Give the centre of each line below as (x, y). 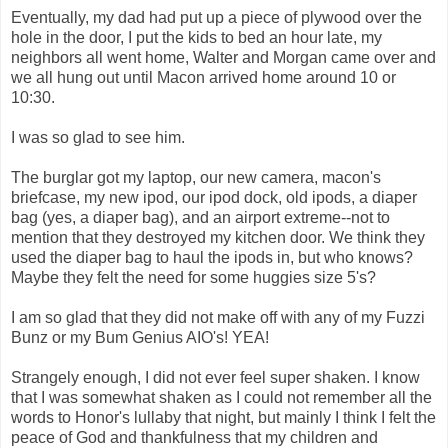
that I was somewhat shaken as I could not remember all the (221, 398)
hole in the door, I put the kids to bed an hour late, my (196, 38)
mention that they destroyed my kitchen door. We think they (218, 238)
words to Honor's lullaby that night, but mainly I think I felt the (223, 418)
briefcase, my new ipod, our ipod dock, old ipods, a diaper (214, 198)
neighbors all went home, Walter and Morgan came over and (223, 58)
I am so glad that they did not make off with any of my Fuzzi (218, 318)
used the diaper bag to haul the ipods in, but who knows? (212, 258)
